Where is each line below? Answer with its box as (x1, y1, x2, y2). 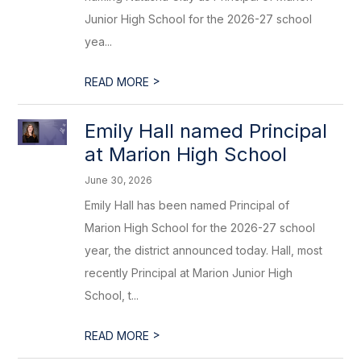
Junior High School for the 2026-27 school (85, 12, 313, 26)
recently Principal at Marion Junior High (85, 266, 293, 280)
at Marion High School (85, 143, 288, 166)
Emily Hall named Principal (85, 119, 328, 143)
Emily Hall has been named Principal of (85, 198, 290, 212)
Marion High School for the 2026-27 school (85, 221, 316, 234)
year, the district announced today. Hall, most (85, 243, 323, 257)
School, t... (85, 288, 139, 302)
